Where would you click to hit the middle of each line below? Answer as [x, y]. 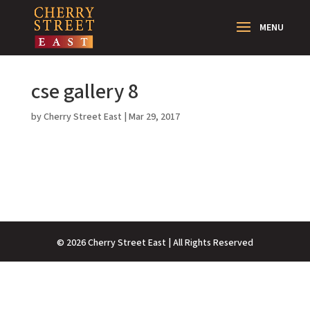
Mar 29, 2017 [154, 117]
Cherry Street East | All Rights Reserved [169, 243]
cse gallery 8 [84, 92]
